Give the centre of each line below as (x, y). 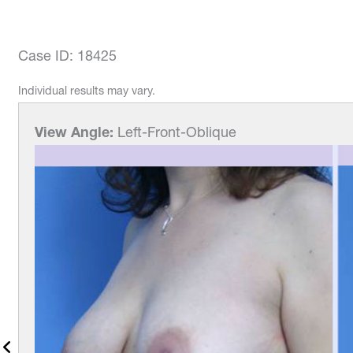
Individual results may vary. (87, 90)
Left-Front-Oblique (175, 132)
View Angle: (74, 132)
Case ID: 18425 (68, 55)
